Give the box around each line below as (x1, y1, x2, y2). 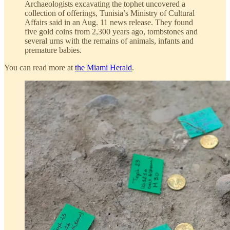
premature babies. (25, 46, 82, 55)
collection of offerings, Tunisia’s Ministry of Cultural (25, 9, 195, 18)
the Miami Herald (75, 63, 132, 72)
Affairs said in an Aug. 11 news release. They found (25, 18, 193, 27)
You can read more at (4, 63, 75, 72)
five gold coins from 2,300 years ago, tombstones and (25, 27, 198, 36)
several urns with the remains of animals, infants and (25, 36, 194, 46)
